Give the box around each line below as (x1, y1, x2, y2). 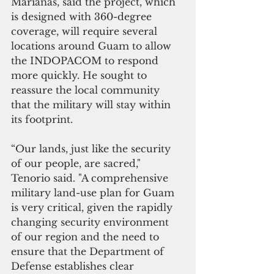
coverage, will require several (11, 25, 160, 38)
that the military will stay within (11, 98, 174, 111)
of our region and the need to (11, 231, 162, 243)
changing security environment (11, 216, 172, 229)
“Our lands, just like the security (11, 143, 174, 155)
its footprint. (11, 113, 73, 126)
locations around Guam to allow (11, 40, 174, 53)
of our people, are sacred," (11, 157, 144, 170)
